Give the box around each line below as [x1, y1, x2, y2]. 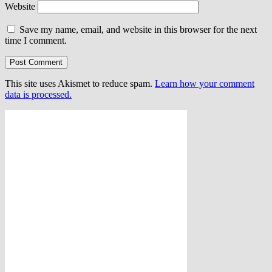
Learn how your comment [155, 78, 254, 89]
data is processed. [5, 89, 72, 100]
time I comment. [5, 35, 67, 46]
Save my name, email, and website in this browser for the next [19, 24, 257, 35]
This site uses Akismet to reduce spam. [5, 78, 155, 89]
